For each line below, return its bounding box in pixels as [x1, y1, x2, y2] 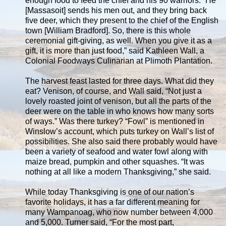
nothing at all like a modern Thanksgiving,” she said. [25, 167, 211, 176]
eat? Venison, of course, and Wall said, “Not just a [25, 86, 202, 95]
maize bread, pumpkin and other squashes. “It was [25, 157, 204, 166]
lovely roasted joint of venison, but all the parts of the [25, 96, 211, 105]
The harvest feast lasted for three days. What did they [25, 76, 214, 85]
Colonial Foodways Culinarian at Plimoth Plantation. [25, 56, 212, 65]
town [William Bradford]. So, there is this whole [25, 26, 191, 35]
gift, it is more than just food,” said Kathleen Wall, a [25, 46, 204, 55]
